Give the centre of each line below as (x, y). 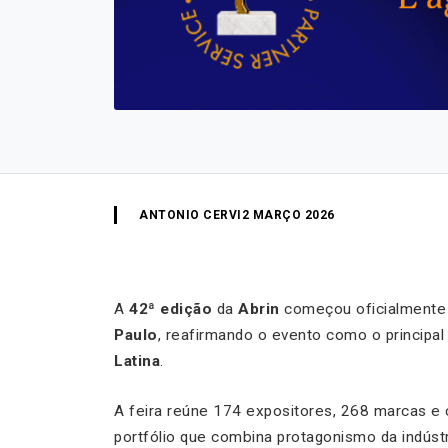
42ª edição (170, 309)
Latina (137, 361)
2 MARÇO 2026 (288, 215)
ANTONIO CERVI (190, 215)
